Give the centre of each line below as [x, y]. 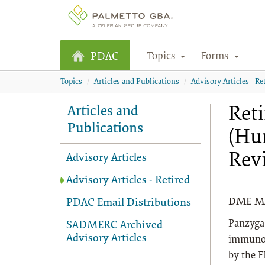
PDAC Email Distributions [128, 203]
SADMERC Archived [114, 226]
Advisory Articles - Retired [128, 181]
